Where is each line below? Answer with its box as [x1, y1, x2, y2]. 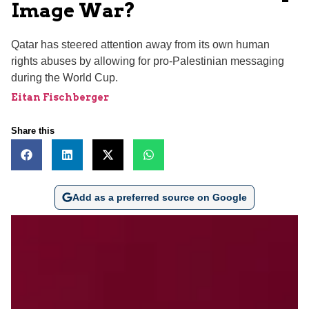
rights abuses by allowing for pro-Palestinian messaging [11, 54, 284, 67]
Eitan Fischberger [11, 91, 109, 103]
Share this [11, 125, 54, 136]
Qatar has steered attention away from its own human [11, 38, 270, 50]
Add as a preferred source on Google [72, 191, 247, 203]
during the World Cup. [11, 71, 118, 83]
